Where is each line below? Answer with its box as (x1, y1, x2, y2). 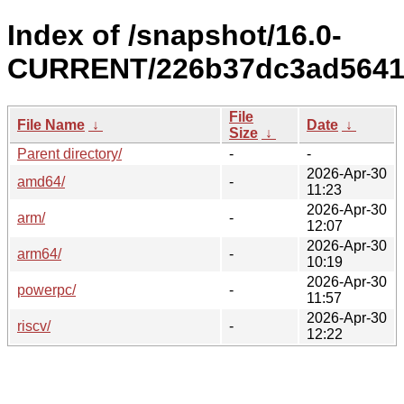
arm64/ (17, 245, 61, 262)
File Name (17, 116, 85, 133)
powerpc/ (17, 281, 76, 298)
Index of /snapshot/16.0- (7, 19, 342, 52)
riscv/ (17, 317, 50, 334)
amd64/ (17, 173, 65, 189)
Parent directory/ (17, 145, 122, 161)
